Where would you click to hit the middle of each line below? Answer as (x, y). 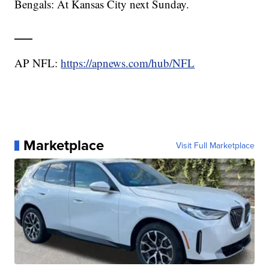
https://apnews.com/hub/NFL (128, 63)
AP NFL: (38, 63)
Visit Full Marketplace (215, 146)
